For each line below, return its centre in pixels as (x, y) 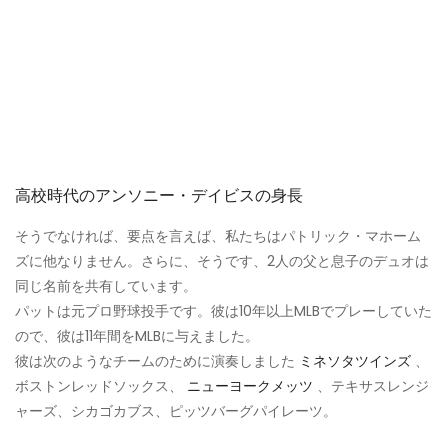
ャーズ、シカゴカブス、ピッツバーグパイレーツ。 (176, 411)
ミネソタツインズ (355, 361)
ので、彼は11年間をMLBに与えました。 (137, 336)
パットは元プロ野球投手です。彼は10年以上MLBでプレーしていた (223, 311)
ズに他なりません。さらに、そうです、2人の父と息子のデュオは (222, 261)
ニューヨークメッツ (250, 386)
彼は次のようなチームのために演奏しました (157, 361)
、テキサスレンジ (371, 386)
